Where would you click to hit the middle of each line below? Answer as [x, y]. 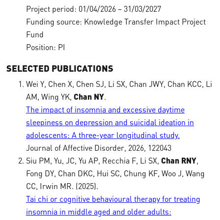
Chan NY [89, 96]
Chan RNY [179, 160]
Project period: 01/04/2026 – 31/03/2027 [93, 9]
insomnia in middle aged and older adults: [98, 212]
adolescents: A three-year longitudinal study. [103, 135]
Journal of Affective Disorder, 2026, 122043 [98, 148]
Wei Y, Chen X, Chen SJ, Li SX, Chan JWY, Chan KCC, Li [119, 84]
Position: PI [45, 47]
